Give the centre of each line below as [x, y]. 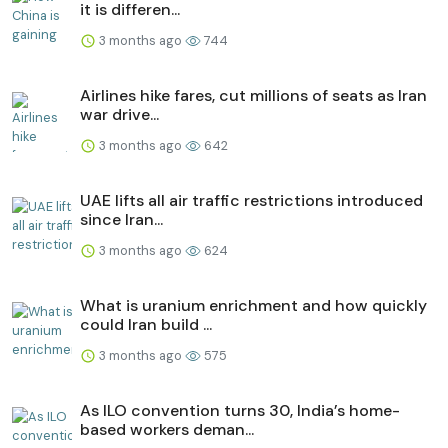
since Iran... [121, 219]
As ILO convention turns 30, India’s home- [240, 410]
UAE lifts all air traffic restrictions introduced [251, 200]
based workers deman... [167, 429]
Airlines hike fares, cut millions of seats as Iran [253, 95]
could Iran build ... [146, 324]
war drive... [119, 114]
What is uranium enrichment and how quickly [253, 305]
